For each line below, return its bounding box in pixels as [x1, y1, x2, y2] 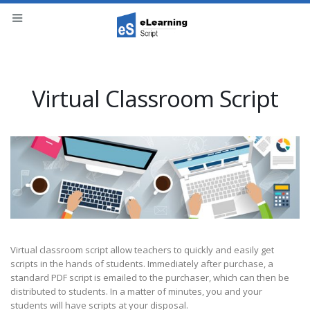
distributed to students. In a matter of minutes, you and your [10, 285, 262, 298]
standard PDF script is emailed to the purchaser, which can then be [10, 271, 289, 284]
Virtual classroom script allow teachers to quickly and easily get [10, 244, 274, 257]
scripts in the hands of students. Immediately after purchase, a [10, 257, 273, 271]
